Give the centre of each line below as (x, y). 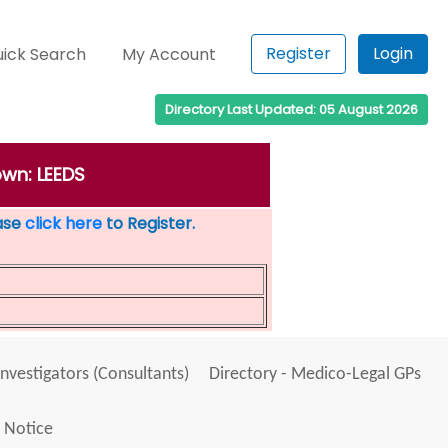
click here (63, 223)
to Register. (148, 223)
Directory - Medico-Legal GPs (314, 374)
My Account (169, 54)
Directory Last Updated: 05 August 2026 (291, 109)
